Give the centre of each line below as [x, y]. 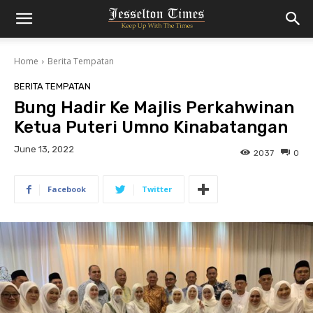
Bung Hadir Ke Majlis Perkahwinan [154, 108]
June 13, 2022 [44, 150]
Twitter [157, 189]
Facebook [67, 189]
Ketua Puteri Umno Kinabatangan [151, 127]
